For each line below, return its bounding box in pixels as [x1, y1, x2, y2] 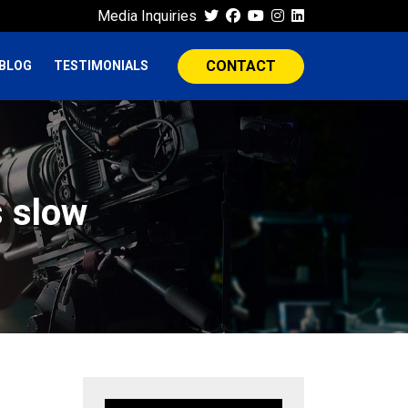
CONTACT [206, 56, 276, 75]
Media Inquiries [97, 6, 197, 25]
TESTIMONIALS [54, 58, 148, 73]
